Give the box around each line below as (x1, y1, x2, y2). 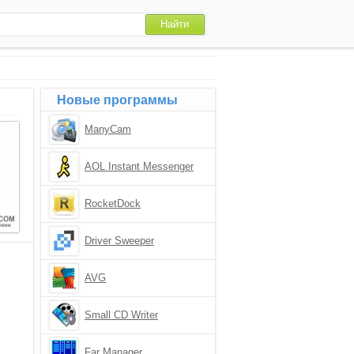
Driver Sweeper (85, 235, 154, 247)
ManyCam (85, 123, 131, 135)
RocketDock (85, 198, 141, 209)
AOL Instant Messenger (85, 160, 194, 172)
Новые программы (57, 93, 178, 107)
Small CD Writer (85, 309, 158, 321)
